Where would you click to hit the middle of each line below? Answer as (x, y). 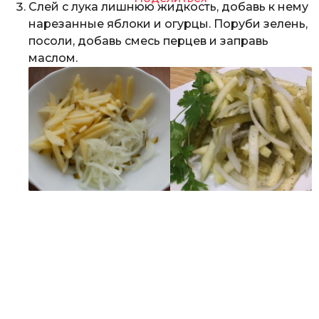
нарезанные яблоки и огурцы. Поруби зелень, (168, 24)
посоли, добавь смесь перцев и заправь (148, 41)
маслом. (53, 58)
